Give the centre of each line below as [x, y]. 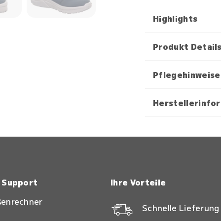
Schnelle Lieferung [181, 208]
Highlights [175, 18]
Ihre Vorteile [138, 182]
